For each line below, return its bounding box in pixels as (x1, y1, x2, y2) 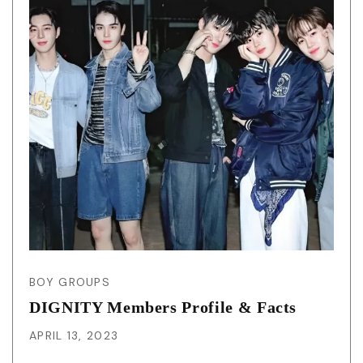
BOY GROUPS (29, 275, 110, 290)
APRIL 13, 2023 (29, 328, 119, 344)
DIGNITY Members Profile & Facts (29, 298, 297, 317)
